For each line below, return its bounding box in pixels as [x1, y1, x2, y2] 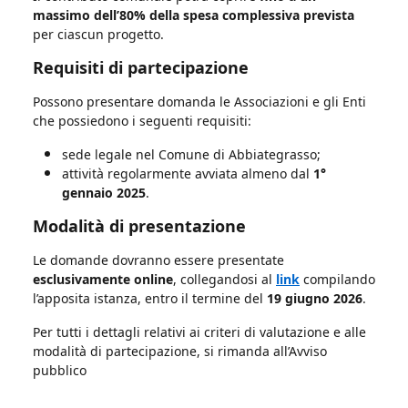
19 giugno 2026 [267, 289, 362, 307]
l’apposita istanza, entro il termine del [33, 289, 267, 307]
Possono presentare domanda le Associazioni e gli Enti [33, 92, 366, 110]
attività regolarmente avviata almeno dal [62, 164, 313, 182]
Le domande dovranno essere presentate [33, 250, 284, 269]
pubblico [33, 361, 87, 379]
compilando [300, 270, 375, 288]
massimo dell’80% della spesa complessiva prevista [33, 5, 354, 24]
